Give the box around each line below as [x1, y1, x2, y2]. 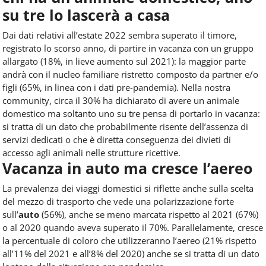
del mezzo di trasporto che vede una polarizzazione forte [2, 195, 234, 207]
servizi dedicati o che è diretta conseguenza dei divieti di [2, 133, 231, 145]
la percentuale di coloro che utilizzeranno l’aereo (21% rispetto [2, 234, 256, 246]
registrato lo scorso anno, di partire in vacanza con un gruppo [2, 42, 254, 54]
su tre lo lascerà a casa [2, 4, 170, 25]
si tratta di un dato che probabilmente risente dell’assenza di [2, 120, 248, 132]
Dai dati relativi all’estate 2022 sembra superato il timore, [2, 28, 237, 41]
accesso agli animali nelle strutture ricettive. [2, 146, 180, 159]
